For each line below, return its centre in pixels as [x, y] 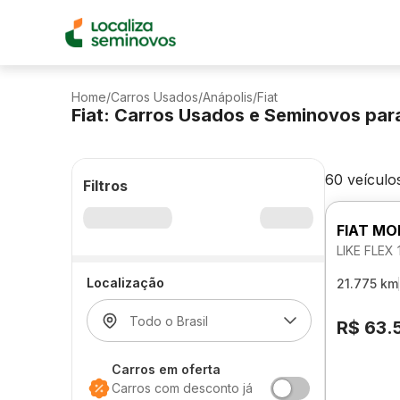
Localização [125, 283]
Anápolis [228, 97]
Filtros [105, 186]
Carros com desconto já [182, 388]
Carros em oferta [166, 369]
